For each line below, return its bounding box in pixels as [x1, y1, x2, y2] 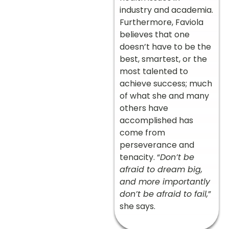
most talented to [120, 65, 188, 77]
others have [120, 102, 168, 114]
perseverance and [120, 139, 194, 151]
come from [120, 126, 165, 139]
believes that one [120, 28, 190, 40]
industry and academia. [120, 4, 213, 16]
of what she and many [120, 89, 209, 102]
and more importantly [120, 175, 210, 188]
